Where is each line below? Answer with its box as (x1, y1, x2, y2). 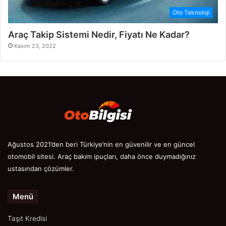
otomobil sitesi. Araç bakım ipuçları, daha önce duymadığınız (8, 152, 196, 160)
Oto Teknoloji (173, 8, 210, 16)
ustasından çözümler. (8, 164, 74, 173)
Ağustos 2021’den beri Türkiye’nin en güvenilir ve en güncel (8, 140, 195, 148)
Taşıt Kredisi (8, 214, 47, 222)
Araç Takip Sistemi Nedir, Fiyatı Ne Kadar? (8, 29, 190, 40)
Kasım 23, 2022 (14, 42, 56, 49)
